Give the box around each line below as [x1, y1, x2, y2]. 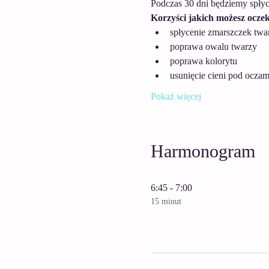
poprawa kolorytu [169, 56, 237, 66]
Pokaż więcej [150, 91, 201, 101]
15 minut [150, 197, 181, 206]
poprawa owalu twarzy [169, 41, 257, 52]
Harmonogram [150, 141, 255, 161]
